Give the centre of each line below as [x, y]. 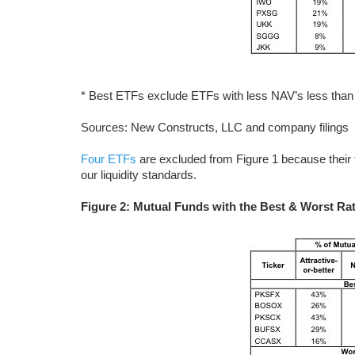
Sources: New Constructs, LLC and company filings [215, 127]
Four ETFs [109, 159]
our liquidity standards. [139, 175]
